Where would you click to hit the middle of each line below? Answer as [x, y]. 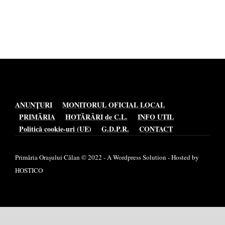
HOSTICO [29, 171]
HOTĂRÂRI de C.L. [96, 117]
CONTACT [156, 129]
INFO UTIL [156, 117]
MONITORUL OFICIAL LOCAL [114, 105]
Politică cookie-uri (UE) [55, 129]
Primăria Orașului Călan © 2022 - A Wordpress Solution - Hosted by [107, 157]
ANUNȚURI [34, 105]
